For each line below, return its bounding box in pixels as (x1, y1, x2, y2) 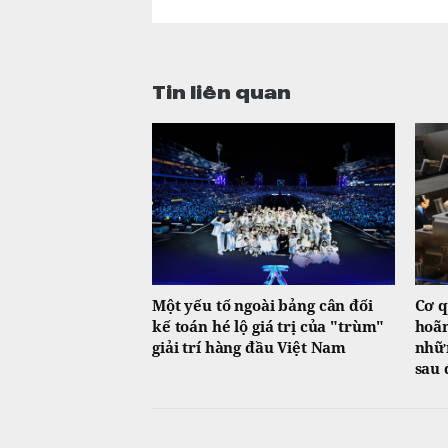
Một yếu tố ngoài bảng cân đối (152, 294, 373, 315)
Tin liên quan (152, 77, 291, 104)
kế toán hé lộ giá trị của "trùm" (152, 315, 385, 336)
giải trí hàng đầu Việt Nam (152, 336, 347, 357)
